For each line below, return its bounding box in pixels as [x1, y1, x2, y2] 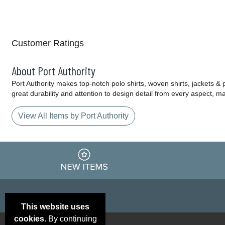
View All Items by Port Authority [18, 111, 129, 121]
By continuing [46, 214, 97, 223]
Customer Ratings [12, 38, 84, 49]
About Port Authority [12, 63, 95, 78]
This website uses [21, 202, 89, 211]
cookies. [14, 214, 46, 223]
